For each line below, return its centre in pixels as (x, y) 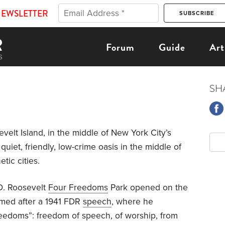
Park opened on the (148, 187)
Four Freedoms (78, 187)
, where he (132, 201)
